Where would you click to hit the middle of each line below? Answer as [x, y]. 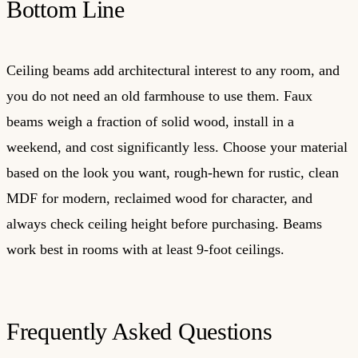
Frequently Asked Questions [139, 331]
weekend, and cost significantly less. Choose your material [177, 147]
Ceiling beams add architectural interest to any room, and [173, 70]
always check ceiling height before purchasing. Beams [164, 223]
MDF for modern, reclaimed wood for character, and [159, 198]
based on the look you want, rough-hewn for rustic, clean [173, 172]
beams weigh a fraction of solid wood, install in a [150, 121]
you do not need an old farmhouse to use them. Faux [159, 95]
